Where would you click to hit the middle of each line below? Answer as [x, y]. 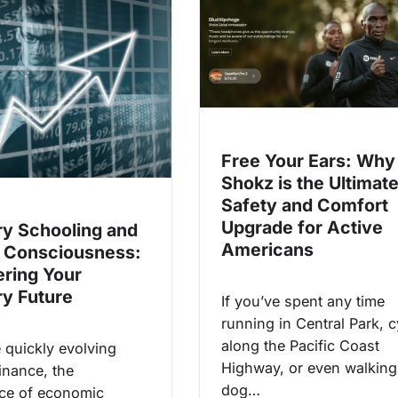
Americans [267, 249]
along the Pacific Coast [300, 345]
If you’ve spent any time [303, 301]
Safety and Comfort [305, 205]
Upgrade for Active [302, 227]
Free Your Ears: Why [308, 160]
